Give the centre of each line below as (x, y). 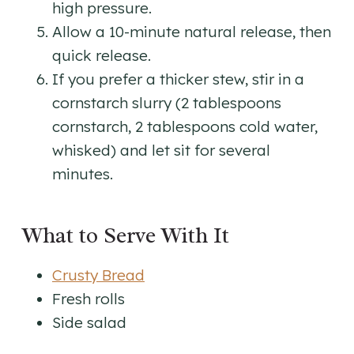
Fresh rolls (88, 299)
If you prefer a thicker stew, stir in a (178, 79)
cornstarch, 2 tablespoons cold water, (185, 127)
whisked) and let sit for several (161, 151)
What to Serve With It (126, 235)
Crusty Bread (98, 275)
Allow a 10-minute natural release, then (192, 32)
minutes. (83, 174)
